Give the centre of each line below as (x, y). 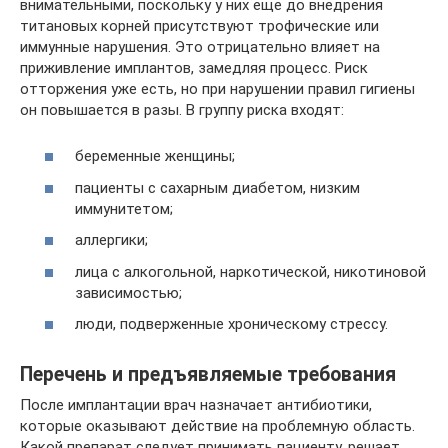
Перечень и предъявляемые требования (208, 375)
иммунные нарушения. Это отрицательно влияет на (200, 46)
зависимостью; (128, 292)
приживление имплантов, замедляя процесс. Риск (194, 67)
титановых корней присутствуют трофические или (199, 25)
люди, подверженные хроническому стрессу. (231, 324)
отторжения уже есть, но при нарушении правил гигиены (217, 88)
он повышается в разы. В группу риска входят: (182, 109)
